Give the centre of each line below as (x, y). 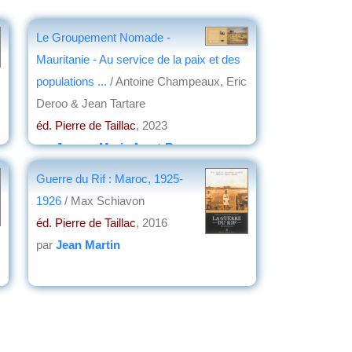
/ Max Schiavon (103, 200)
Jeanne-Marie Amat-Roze (125, 147)
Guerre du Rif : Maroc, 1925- (110, 178)
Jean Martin (88, 244)
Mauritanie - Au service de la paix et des (138, 59)
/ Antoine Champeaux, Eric (178, 81)
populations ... (73, 81)
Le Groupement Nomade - (103, 37)
